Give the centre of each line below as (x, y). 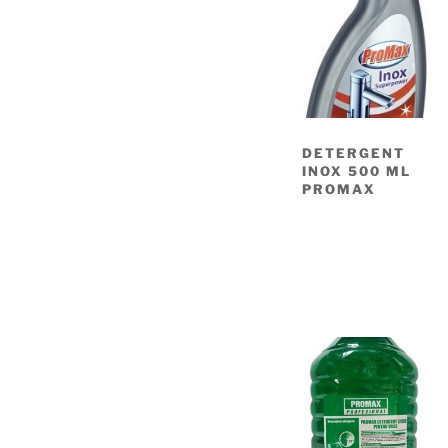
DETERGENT (353, 153)
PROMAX (339, 189)
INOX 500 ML (356, 171)
